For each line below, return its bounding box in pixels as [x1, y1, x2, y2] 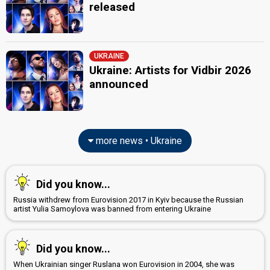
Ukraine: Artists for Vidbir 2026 [89, 63, 252, 77]
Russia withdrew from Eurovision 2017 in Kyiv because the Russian [13, 195, 243, 204]
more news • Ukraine [93, 134, 182, 146]
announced [89, 77, 149, 91]
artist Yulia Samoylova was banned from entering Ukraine [13, 204, 211, 213]
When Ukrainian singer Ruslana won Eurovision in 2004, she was [13, 259, 234, 269]
